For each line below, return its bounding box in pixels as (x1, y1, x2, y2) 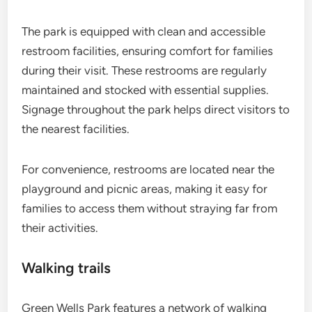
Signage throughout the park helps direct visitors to (22, 102, 290, 117)
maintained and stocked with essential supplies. (22, 83, 270, 97)
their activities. (22, 221, 99, 235)
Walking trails (22, 259, 111, 277)
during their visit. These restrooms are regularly (22, 63, 267, 78)
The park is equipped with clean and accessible (22, 24, 266, 39)
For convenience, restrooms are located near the (22, 162, 275, 177)
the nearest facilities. (22, 122, 130, 136)
